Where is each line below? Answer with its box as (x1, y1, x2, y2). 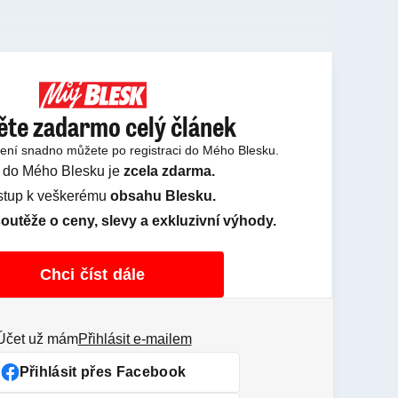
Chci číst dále (39, 266, 146, 283)
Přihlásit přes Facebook (19, 364, 187, 379)
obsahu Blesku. (110, 188, 216, 203)
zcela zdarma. (123, 163, 215, 179)
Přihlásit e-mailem (77, 331, 192, 346)
